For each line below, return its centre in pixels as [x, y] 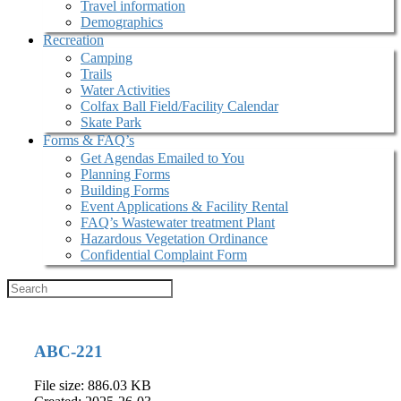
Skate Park [111, 122]
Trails [96, 74]
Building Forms [125, 190]
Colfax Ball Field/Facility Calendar [179, 106]
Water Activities [125, 90]
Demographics [122, 22]
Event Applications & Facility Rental [184, 206]
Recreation [73, 40]
